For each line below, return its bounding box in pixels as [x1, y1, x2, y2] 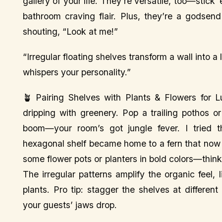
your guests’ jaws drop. [23, 200, 117, 210]
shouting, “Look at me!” [23, 26, 118, 37]
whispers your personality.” [23, 67, 131, 77]
